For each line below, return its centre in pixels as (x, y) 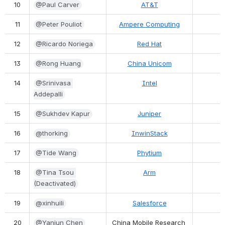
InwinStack (149, 133)
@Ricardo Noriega (64, 43)
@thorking (51, 133)
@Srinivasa (53, 83)
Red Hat (149, 43)
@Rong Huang (58, 63)
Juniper (149, 113)
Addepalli (48, 94)
